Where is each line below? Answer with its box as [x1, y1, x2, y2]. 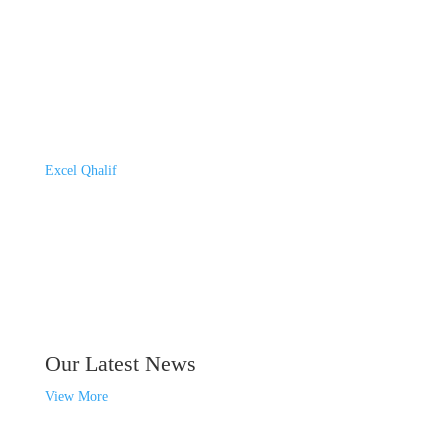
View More [44, 389, 108, 405]
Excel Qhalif [44, 163, 117, 179]
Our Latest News [44, 351, 196, 377]
